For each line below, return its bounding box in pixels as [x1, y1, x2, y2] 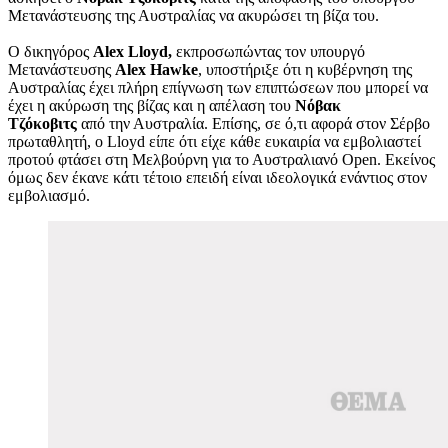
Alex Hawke [111, 60, 198, 78]
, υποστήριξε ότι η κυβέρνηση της [198, 60, 412, 78]
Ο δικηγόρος [8, 42, 93, 60]
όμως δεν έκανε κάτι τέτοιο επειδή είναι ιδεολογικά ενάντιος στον [8, 168, 427, 186]
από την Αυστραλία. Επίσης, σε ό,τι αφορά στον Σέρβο [77, 114, 430, 132]
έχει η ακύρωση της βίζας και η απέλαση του [8, 96, 295, 114]
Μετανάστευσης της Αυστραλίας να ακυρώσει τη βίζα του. [8, 6, 379, 24]
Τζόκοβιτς [8, 114, 77, 132]
